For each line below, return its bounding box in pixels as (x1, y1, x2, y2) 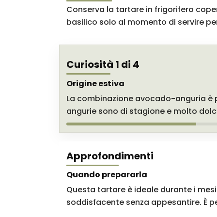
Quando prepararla (66, 169, 147, 180)
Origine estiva (66, 77, 124, 89)
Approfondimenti (66, 149, 154, 163)
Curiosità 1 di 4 (66, 57, 139, 71)
